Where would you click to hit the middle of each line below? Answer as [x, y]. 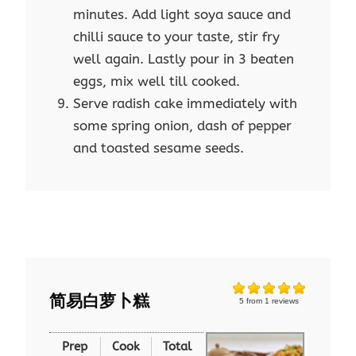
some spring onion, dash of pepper [183, 126]
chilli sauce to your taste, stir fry [177, 37]
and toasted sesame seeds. [159, 148]
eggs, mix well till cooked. [157, 81]
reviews [284, 301]
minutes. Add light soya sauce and [182, 15]
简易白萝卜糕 [100, 301]
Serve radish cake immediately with [186, 104]
